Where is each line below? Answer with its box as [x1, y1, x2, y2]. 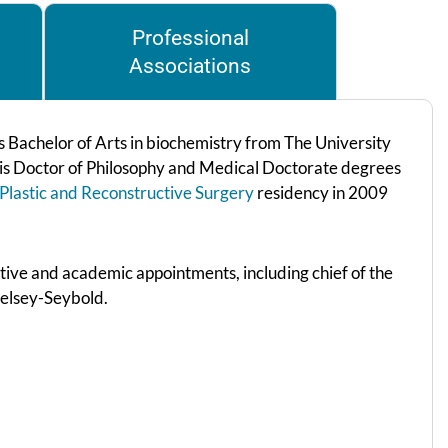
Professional [131, 26, 249, 51]
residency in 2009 [257, 182, 388, 204]
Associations [129, 54, 252, 79]
